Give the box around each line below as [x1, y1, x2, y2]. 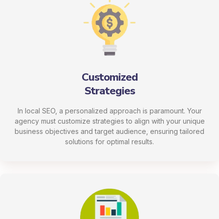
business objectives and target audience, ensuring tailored [15, 127, 204, 135]
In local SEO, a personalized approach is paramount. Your [17, 106, 202, 115]
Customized [81, 69, 138, 85]
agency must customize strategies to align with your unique [14, 116, 205, 125]
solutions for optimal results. [65, 137, 154, 146]
